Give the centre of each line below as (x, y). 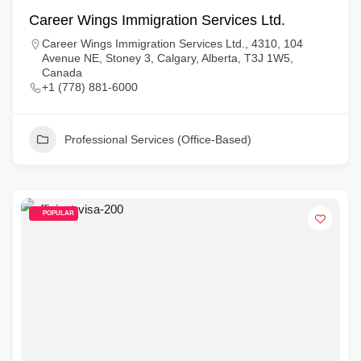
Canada (62, 73)
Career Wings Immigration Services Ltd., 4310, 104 (172, 44)
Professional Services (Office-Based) (158, 139)
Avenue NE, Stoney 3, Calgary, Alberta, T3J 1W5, (168, 58)
